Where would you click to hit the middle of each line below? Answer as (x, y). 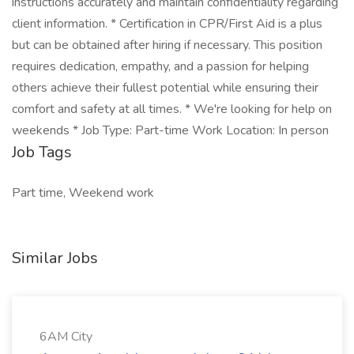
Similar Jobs (55, 258)
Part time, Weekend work (83, 193)
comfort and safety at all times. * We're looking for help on (172, 109)
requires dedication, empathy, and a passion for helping (160, 66)
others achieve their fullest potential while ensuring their (165, 88)
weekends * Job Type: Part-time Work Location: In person (170, 130)
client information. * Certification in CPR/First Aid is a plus (167, 24)
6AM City (66, 337)
